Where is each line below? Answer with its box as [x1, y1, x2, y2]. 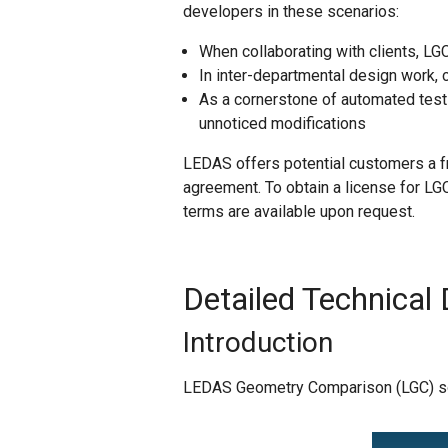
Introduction [183, 326, 333, 360]
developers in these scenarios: [183, 2, 399, 22]
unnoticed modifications [199, 114, 366, 134]
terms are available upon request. [183, 202, 415, 222]
